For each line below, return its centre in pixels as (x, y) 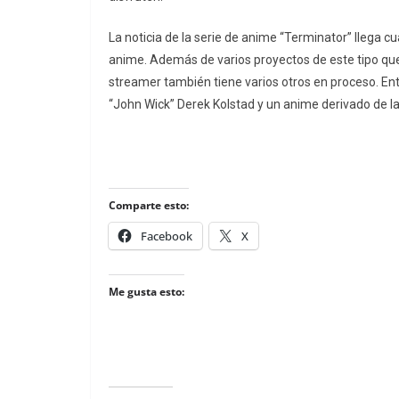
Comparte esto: (149, 206)
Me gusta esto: (147, 292)
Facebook (167, 236)
